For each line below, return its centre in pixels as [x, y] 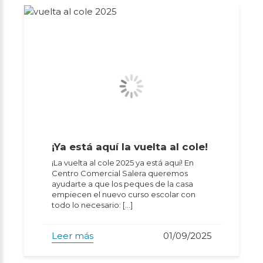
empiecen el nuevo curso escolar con [123, 194]
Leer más [72, 235]
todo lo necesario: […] [92, 205]
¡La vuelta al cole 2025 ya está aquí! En [122, 162]
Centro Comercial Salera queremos [119, 173]
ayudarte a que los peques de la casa [122, 183]
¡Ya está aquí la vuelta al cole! [129, 146]
